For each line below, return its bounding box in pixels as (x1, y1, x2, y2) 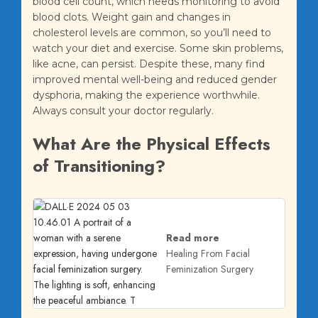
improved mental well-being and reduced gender (33, 73, 277, 87)
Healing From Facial (166, 246, 250, 261)
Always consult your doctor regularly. (33, 104, 214, 118)
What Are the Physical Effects (33, 131, 270, 157)
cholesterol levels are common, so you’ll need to (33, 26, 271, 40)
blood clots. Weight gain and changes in (33, 11, 231, 24)
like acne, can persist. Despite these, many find (33, 57, 265, 71)
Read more (166, 231, 219, 246)
